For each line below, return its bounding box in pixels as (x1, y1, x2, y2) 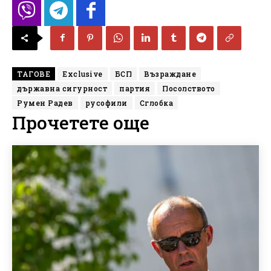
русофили (85, 97, 128, 108)
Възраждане (144, 68, 196, 79)
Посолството (162, 83, 215, 93)
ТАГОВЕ (17, 68, 50, 79)
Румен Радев (17, 97, 73, 108)
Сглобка (139, 97, 173, 108)
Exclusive (62, 68, 103, 79)
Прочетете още (12, 110, 149, 134)
